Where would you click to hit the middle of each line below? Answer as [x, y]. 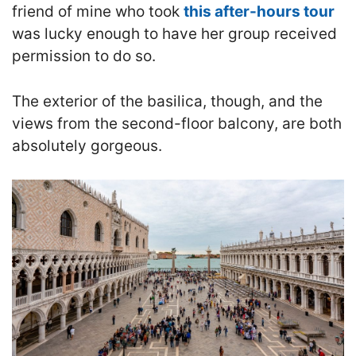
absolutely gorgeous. [87, 145]
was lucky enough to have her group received [174, 34]
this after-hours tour [259, 12]
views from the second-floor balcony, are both [177, 123]
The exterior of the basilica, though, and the [167, 101]
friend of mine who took [98, 12]
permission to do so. [84, 56]
